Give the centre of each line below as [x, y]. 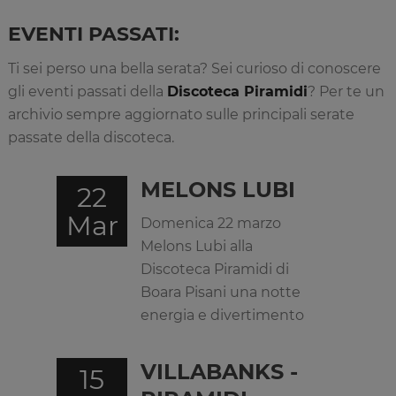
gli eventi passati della [87, 91]
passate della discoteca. [91, 137]
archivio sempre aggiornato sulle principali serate [181, 114]
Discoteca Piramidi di [215, 269]
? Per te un [346, 91]
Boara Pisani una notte [221, 292]
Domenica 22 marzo [211, 223]
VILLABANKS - [219, 372]
